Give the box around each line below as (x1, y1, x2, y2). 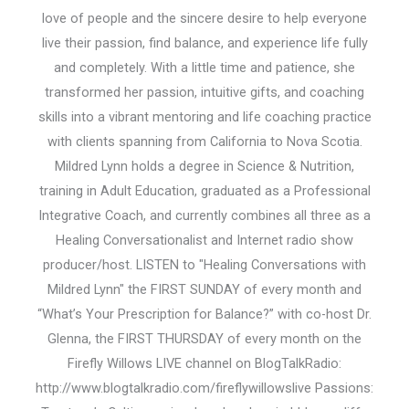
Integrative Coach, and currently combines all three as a (38, 207, 371, 225)
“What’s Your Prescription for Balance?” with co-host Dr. (37, 306, 372, 323)
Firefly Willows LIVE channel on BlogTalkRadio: (68, 355, 341, 372)
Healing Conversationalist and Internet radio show (56, 232, 353, 249)
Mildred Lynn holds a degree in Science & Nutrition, (55, 158, 354, 175)
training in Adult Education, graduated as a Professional (38, 183, 371, 200)
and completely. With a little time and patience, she (54, 59, 355, 77)
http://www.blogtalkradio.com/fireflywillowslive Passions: (36, 380, 373, 397)
